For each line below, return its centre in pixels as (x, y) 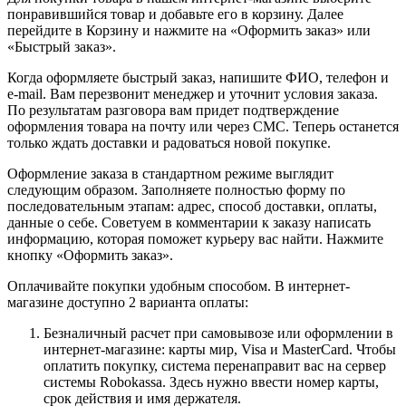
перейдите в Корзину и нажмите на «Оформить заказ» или (189, 30)
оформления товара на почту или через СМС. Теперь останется (203, 126)
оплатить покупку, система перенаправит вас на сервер (215, 365)
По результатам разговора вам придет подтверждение (173, 110)
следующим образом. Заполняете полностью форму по (176, 189)
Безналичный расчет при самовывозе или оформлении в (218, 333)
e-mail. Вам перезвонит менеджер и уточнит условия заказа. (193, 93)
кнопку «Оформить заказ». (90, 255)
